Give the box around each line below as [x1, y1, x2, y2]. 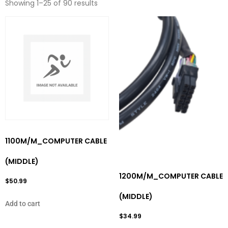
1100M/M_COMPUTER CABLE [5, 136, 107, 146]
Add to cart [5, 199, 40, 208]
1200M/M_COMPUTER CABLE [119, 170, 223, 181]
